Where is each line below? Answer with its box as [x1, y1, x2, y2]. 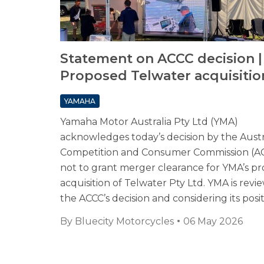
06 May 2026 [183, 216, 243, 227]
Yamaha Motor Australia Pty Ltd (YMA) [60, 116, 238, 128]
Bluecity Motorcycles [75, 216, 174, 227]
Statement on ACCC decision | [60, 51, 262, 67]
